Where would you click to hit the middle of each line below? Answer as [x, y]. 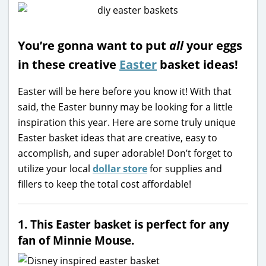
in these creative [69, 64]
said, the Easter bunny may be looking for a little [125, 107]
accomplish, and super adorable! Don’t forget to [125, 153]
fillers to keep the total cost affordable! [104, 184]
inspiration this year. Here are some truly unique [127, 122]
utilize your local [55, 168]
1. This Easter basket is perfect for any [123, 224]
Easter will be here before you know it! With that [125, 91]
